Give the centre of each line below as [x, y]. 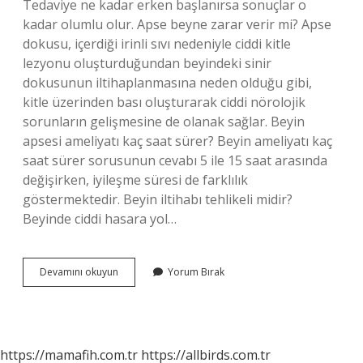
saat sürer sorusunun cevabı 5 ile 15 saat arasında [175, 160]
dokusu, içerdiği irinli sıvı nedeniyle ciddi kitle [157, 44]
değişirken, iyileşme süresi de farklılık [135, 180]
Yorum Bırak [196, 272]
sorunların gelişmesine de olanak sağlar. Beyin [164, 122]
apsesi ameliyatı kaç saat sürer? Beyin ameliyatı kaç [177, 141]
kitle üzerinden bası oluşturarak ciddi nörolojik [164, 102]
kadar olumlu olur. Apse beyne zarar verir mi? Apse [177, 24]
